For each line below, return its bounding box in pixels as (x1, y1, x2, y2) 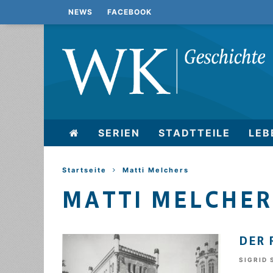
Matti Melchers (122, 166, 189, 174)
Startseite (62, 166, 107, 174)
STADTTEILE (158, 127, 230, 139)
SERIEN (98, 127, 140, 139)
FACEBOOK (107, 7, 152, 16)
